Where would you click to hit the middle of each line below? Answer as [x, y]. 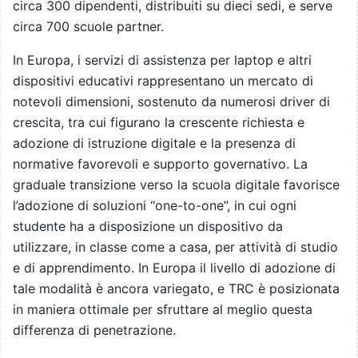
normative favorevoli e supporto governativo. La [160, 164]
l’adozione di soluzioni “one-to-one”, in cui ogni [155, 206]
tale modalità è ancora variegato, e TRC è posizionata [176, 289]
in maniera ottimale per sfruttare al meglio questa [163, 310]
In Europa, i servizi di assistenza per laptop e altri [162, 60]
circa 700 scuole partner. [88, 27]
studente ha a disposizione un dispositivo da [148, 227]
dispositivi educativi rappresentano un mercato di [163, 81]
